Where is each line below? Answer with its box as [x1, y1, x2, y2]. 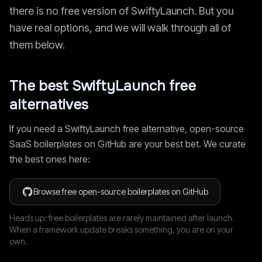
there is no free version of [9, 5, 131, 17]
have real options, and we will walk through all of [9, 22, 231, 34]
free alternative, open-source [120, 123, 244, 135]
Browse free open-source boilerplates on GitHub [33, 187, 208, 196]
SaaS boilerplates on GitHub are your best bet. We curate [9, 138, 246, 150]
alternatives [9, 96, 88, 113]
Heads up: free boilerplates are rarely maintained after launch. [9, 213, 235, 223]
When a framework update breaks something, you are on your [9, 225, 233, 235]
